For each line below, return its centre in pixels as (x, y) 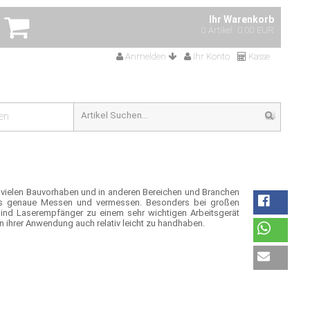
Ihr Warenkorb (241, 19)
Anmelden (146, 56)
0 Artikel (217, 30)
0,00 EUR (256, 30)
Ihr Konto (211, 56)
